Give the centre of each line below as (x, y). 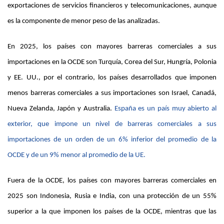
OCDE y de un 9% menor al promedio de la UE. (76, 155)
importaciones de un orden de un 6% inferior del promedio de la (112, 140)
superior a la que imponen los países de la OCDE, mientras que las (112, 212)
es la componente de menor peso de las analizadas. (84, 21)
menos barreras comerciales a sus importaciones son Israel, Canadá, (112, 93)
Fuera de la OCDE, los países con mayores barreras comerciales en (112, 181)
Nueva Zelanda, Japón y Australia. (61, 109)
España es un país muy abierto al (165, 109)
